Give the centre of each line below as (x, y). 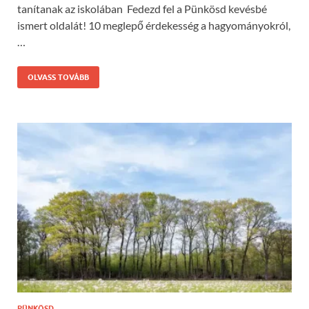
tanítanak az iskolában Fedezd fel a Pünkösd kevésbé (142, 9)
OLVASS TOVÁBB (58, 78)
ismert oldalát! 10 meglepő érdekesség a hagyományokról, (154, 26)
